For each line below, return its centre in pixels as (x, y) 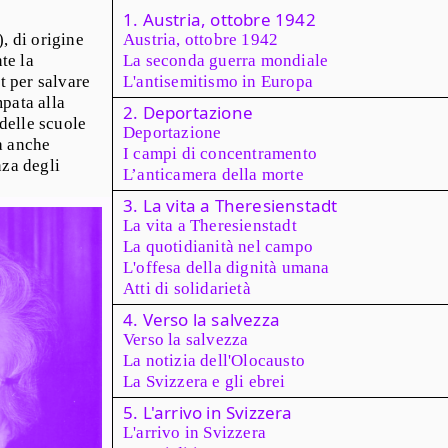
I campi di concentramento (220, 153)
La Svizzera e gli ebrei (204, 381)
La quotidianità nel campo (218, 246)
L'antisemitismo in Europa (218, 81)
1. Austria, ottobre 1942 (219, 19)
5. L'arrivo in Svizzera (208, 412)
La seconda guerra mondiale (226, 60)
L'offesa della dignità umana (226, 267)
